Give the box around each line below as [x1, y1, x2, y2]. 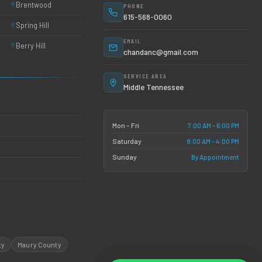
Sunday [112, 153, 137, 161]
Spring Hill [15, 20, 49, 30]
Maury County [18, 240, 61, 249]
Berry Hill [15, 41, 46, 50]
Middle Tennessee [123, 82, 184, 92]
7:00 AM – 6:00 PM [188, 120, 239, 129]
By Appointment [191, 152, 239, 161]
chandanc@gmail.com [123, 47, 198, 57]
